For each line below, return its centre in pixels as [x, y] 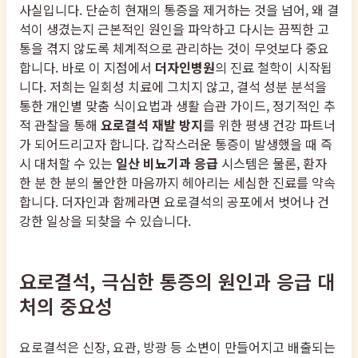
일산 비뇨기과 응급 [167, 163]
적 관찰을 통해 [60, 125]
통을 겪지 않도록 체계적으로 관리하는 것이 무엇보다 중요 [174, 48]
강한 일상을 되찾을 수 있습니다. [105, 221]
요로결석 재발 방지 [152, 125]
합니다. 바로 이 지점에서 [87, 68]
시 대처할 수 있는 [68, 163]
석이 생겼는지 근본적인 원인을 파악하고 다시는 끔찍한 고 [174, 29]
